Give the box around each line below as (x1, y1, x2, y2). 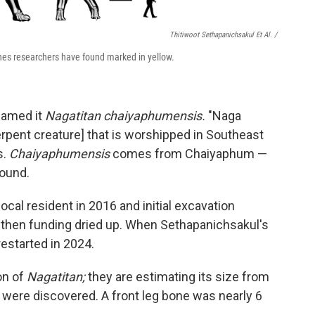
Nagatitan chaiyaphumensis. (45, 108, 208, 124)
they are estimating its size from (88, 269, 269, 285)
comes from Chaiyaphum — (110, 146, 267, 162)
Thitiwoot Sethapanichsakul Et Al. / (169, 30, 277, 40)
